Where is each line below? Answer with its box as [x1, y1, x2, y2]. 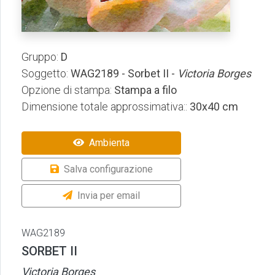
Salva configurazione [63, 163, 153, 176]
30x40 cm [187, 100, 238, 114]
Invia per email [77, 190, 140, 202]
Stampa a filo [112, 83, 177, 97]
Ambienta [89, 137, 130, 149]
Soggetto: [21, 67, 68, 80]
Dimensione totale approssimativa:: [21, 100, 187, 114]
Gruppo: [21, 50, 58, 64]
